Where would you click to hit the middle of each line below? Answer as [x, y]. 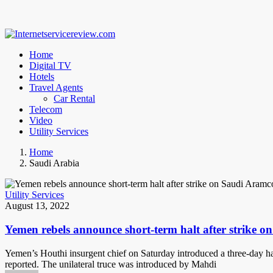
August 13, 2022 [37, 206]
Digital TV [50, 66]
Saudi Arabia [54, 163]
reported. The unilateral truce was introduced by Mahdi [111, 264]
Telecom [46, 110]
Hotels [42, 77]
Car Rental [74, 99]
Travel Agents [56, 88]
